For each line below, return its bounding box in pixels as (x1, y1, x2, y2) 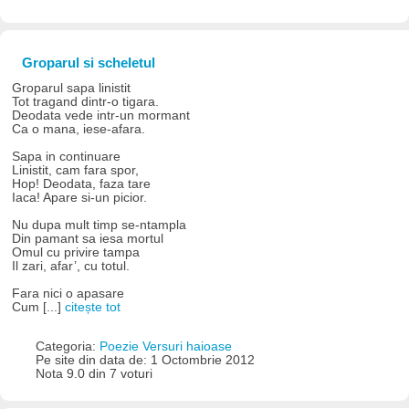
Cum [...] (12, 300, 66, 315)
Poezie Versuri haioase (99, 339, 232, 353)
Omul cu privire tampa (12, 246, 141, 260)
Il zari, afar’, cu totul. (12, 259, 131, 274)
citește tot (65, 300, 121, 315)
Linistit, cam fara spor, (12, 163, 140, 178)
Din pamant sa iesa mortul (12, 232, 164, 246)
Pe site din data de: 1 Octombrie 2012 (35, 352, 255, 367)
